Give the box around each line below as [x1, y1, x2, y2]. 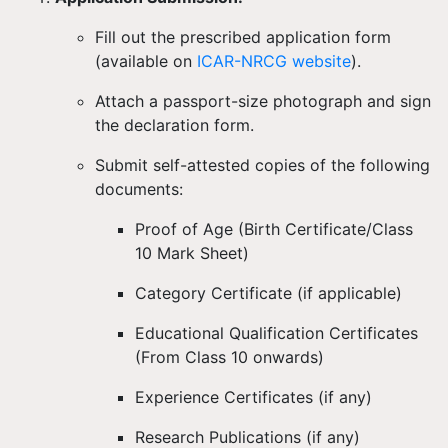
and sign [362, 91, 431, 111]
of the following [305, 155, 430, 175]
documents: [95, 179, 183, 199]
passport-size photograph [163, 91, 362, 111]
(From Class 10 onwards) [135, 347, 324, 367]
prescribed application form [180, 27, 391, 47]
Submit [95, 155, 153, 175]
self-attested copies [153, 155, 305, 175]
